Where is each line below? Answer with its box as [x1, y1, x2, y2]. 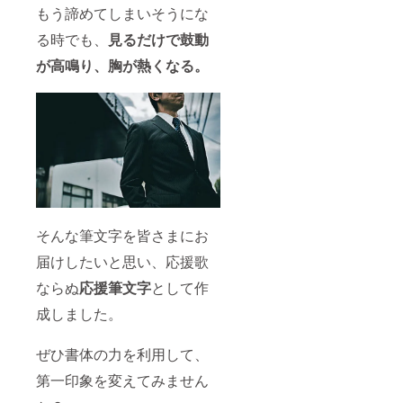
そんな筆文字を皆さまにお [36, 224, 209, 246]
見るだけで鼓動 [108, 29, 209, 50]
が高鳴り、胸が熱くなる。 [36, 55, 209, 76]
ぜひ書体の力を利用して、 [36, 343, 209, 364]
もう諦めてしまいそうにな [36, 3, 209, 24]
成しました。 [36, 302, 122, 324]
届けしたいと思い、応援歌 [36, 250, 209, 272]
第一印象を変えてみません [36, 369, 209, 390]
